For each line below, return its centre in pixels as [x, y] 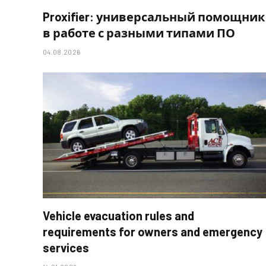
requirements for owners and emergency [153, 231]
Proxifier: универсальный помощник [154, 17]
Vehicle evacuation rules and [118, 215]
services [66, 247]
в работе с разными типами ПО [139, 33]
